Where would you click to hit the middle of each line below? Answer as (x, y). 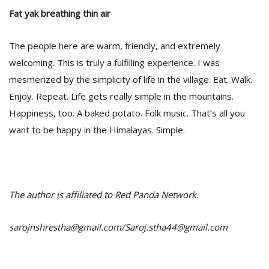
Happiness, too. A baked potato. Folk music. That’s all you (127, 113)
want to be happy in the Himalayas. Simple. (97, 130)
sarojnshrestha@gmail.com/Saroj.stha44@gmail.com (118, 227)
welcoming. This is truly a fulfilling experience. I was (114, 62)
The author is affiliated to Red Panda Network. (104, 195)
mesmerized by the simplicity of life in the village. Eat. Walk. (131, 79)
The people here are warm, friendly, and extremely (115, 46)
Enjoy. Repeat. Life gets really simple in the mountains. (121, 96)
